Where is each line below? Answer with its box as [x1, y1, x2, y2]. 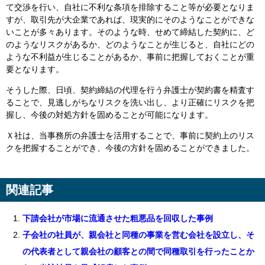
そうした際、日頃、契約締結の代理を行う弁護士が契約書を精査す [6, 85, 254, 95]
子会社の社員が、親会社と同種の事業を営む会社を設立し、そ [22, 230, 255, 240]
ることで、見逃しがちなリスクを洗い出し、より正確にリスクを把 [6, 97, 254, 107]
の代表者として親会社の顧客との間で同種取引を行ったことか [22, 246, 255, 256]
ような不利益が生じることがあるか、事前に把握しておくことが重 [6, 51, 254, 62]
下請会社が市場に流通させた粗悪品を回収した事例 [22, 213, 214, 223]
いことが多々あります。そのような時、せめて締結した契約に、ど [6, 27, 254, 37]
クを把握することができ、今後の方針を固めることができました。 [6, 143, 254, 153]
